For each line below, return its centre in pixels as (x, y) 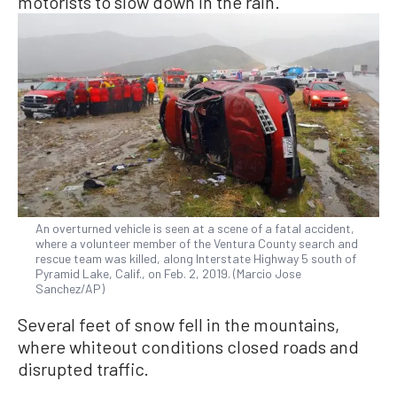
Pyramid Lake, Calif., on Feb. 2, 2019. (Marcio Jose (168, 273)
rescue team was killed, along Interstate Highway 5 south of (196, 258)
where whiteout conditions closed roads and (188, 346)
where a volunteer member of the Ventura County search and (197, 243)
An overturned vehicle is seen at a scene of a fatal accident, (195, 228)
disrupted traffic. (83, 368)
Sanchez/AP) (70, 288)
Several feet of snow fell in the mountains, (179, 324)
